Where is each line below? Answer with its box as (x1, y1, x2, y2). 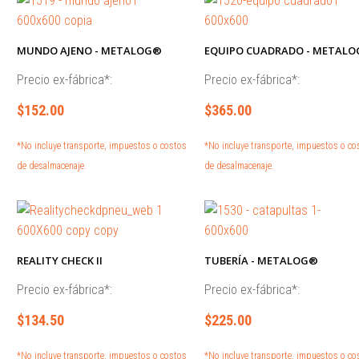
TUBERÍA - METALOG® (204, 253, 318, 268)
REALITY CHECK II (17, 253, 103, 268)
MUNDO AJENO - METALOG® (17, 43, 162, 58)
